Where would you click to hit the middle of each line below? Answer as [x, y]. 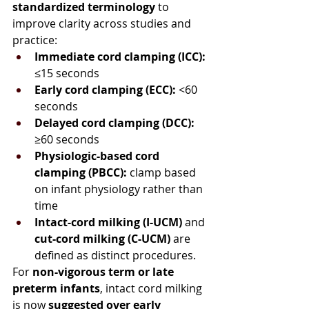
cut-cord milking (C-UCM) [102, 238]
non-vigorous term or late [104, 271]
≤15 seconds [67, 73]
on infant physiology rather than [120, 189]
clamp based [163, 172]
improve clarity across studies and [103, 23]
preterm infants [56, 288]
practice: [35, 40]
